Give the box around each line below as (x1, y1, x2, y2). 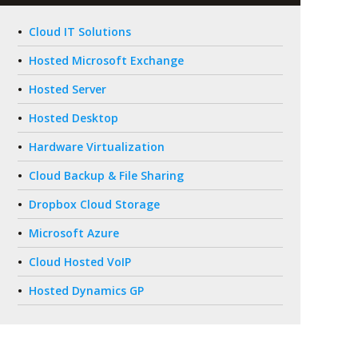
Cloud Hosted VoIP (29, 254, 131, 269)
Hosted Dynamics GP (29, 283, 144, 298)
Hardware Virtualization (29, 139, 165, 154)
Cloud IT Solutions (29, 24, 131, 39)
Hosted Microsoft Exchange (29, 53, 184, 68)
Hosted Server (29, 82, 106, 97)
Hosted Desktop (29, 110, 118, 125)
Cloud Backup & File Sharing (29, 168, 184, 183)
